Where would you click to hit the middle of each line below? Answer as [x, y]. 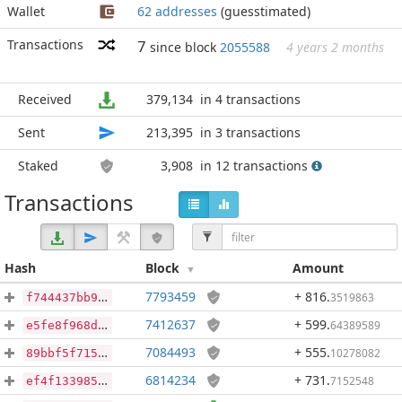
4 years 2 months [335, 47]
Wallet [26, 11]
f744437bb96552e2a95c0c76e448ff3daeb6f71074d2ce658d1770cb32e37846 [62, 297]
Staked [38, 166]
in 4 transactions [250, 99]
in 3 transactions [250, 132]
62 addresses [177, 11]
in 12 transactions [256, 166]
